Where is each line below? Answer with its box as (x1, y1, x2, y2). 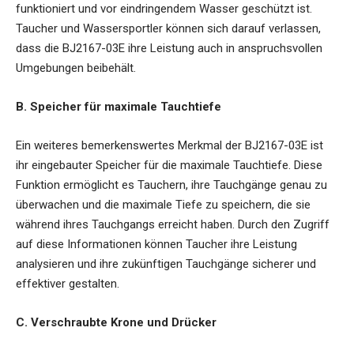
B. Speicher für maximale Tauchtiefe (16, 99, 221, 114)
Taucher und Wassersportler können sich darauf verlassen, (16, 21, 321, 36)
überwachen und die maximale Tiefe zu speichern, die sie (16, 197, 311, 212)
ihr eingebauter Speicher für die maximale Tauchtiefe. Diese (16, 157, 322, 172)
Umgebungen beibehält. (16, 60, 136, 75)
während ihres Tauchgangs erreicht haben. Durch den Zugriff (16, 217, 330, 232)
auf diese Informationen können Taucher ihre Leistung (16, 236, 297, 251)
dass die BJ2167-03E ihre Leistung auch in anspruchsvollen (16, 40, 322, 55)
